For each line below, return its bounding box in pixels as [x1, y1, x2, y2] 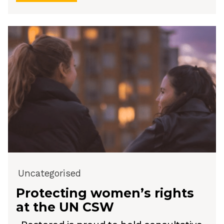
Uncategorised [18, 167, 81, 178]
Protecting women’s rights [16, 185, 194, 200]
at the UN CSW [16, 199, 114, 214]
